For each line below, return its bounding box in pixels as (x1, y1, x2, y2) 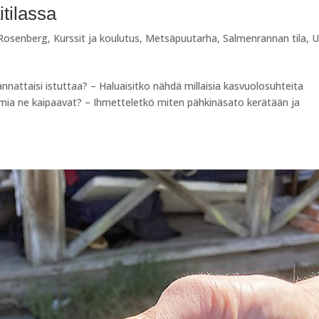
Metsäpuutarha (145, 31, 218, 46)
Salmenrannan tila (223, 31, 307, 46)
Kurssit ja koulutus (53, 31, 140, 46)
